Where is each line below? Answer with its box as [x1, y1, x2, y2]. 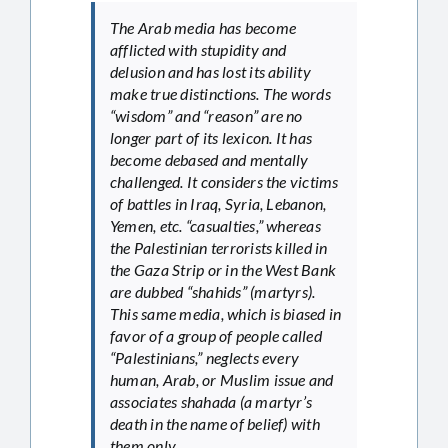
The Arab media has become [110, 17, 297, 37]
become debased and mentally [110, 149, 309, 169]
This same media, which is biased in [110, 303, 342, 323]
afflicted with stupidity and [110, 39, 287, 59]
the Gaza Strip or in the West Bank [110, 259, 337, 279]
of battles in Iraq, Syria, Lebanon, [110, 193, 327, 213]
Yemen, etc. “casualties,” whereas [110, 215, 321, 235]
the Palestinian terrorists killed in [110, 237, 328, 257]
